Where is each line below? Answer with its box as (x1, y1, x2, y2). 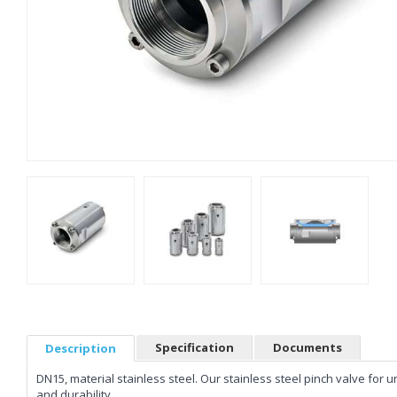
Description (45, 339, 116, 356)
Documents (273, 339, 342, 355)
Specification (155, 339, 234, 355)
